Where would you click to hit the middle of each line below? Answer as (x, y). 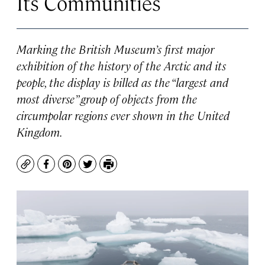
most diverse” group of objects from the (107, 98)
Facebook (68, 170)
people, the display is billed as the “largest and (122, 82)
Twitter (104, 170)
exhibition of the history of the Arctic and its (121, 65)
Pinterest (88, 170)
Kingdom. (40, 132)
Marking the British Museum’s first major (115, 49)
